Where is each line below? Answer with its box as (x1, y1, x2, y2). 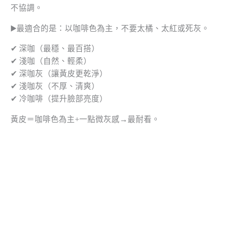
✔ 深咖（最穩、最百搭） (11, 44, 100, 53)
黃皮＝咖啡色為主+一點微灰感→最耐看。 (11, 115, 160, 124)
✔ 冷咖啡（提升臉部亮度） (11, 94, 108, 103)
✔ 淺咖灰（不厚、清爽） (11, 82, 100, 91)
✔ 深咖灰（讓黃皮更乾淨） (11, 69, 108, 78)
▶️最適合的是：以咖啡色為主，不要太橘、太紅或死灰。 (11, 24, 210, 33)
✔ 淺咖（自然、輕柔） (11, 57, 92, 66)
